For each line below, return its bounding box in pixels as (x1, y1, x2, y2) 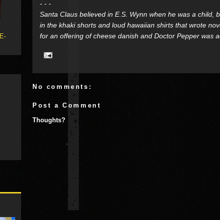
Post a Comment (32, 101, 101, 109)
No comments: (32, 83, 92, 91)
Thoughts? (32, 116, 65, 124)
